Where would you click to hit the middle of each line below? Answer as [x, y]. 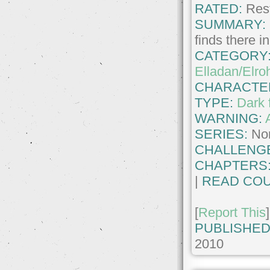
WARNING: [230, 119]
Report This [232, 213]
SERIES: [221, 134]
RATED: [219, 9]
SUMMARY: [231, 25]
